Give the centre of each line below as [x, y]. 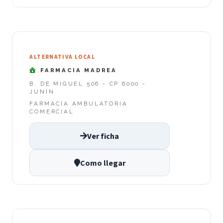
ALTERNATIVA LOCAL [62, 57]
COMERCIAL [52, 111]
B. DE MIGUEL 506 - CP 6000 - [88, 83]
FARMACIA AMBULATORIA [79, 103]
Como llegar [103, 163]
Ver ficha [103, 136]
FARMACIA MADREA [77, 70]
